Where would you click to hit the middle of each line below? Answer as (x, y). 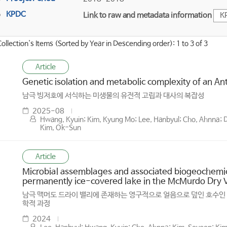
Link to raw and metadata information (147, 15)
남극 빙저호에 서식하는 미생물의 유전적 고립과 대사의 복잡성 (113, 96)
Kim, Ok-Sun (61, 128)
